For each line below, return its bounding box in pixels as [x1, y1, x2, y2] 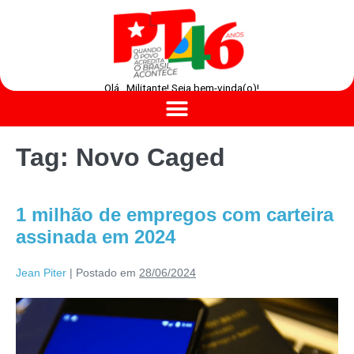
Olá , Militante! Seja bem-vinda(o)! [104, 82, 259, 95]
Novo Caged [76, 143, 225, 172]
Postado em [76, 266, 136, 280]
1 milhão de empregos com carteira [16, 204, 333, 226]
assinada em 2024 [16, 226, 175, 248]
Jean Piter [16, 266, 66, 280]
